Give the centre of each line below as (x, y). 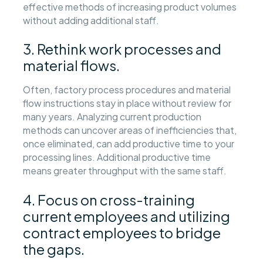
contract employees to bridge (122, 232)
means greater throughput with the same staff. (125, 171)
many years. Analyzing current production (112, 117)
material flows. (72, 65)
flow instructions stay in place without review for (127, 103)
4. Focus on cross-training (109, 199)
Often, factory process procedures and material (127, 90)
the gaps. (54, 249)
